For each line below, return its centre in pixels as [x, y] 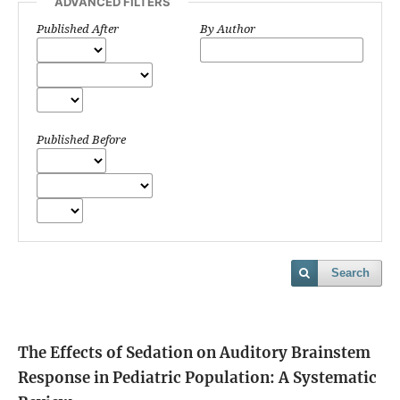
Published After [78, 29]
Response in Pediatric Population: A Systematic [197, 378]
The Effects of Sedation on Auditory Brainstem [194, 353]
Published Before [81, 140]
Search [350, 273]
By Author [228, 29]
